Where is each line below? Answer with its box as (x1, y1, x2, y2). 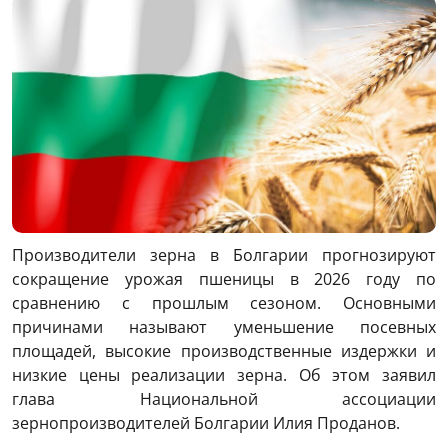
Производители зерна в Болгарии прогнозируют (12, 243, 436, 266)
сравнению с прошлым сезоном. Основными (12, 291, 436, 314)
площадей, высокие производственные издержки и (12, 339, 436, 362)
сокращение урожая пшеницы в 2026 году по (12, 267, 436, 290)
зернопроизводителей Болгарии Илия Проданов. (12, 411, 400, 434)
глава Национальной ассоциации (12, 387, 436, 410)
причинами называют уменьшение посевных (12, 315, 436, 338)
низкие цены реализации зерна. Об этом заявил (12, 363, 436, 386)
